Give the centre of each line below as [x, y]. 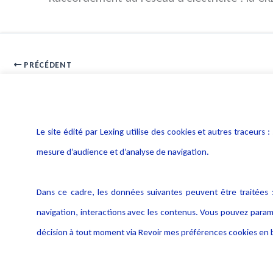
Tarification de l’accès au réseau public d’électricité [113, 83]
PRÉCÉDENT [47, 65]
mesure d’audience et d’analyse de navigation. [123, 152]
